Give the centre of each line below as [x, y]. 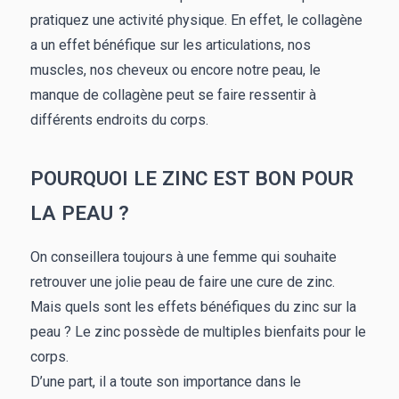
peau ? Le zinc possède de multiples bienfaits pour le [198, 332]
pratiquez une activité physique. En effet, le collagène [196, 20]
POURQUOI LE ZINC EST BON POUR [192, 179]
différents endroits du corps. [119, 120]
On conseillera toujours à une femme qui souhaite [183, 257]
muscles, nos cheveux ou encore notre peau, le [175, 70]
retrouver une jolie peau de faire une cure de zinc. [183, 282]
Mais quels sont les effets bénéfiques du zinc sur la [193, 307]
